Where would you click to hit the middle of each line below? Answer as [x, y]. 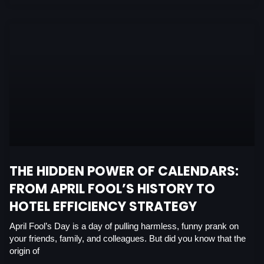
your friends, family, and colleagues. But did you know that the [128, 238]
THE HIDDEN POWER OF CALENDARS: [124, 171]
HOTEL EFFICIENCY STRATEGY [103, 206]
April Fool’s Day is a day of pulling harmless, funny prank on [124, 226]
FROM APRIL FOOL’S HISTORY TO [112, 189]
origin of [24, 251]
